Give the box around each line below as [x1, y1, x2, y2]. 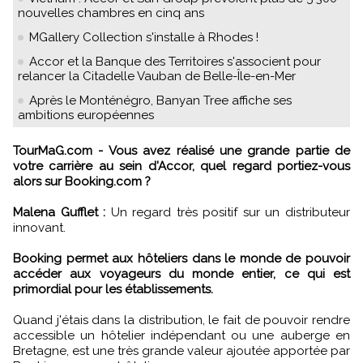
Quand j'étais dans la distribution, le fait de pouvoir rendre [13, 312, 350, 327]
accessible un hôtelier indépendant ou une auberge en [13, 327, 350, 343]
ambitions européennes [18, 107, 154, 122]
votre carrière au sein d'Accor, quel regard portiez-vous [13, 158, 350, 173]
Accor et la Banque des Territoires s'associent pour [29, 53, 321, 69]
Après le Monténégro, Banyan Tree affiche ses [29, 92, 292, 108]
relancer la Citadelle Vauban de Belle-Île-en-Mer [18, 68, 296, 83]
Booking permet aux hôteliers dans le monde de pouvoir [13, 250, 350, 266]
